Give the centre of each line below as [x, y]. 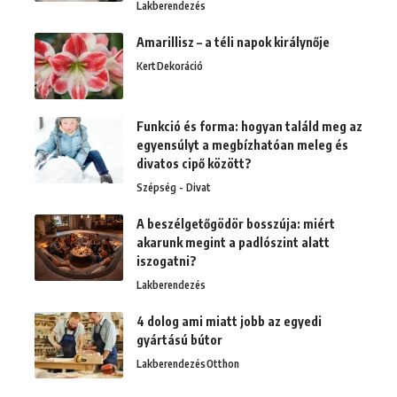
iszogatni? [167, 261]
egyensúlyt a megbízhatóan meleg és [242, 145]
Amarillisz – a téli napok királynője [233, 43]
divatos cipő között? [194, 164]
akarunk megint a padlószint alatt [233, 243]
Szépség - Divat [174, 188]
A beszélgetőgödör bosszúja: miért [236, 224]
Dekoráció [180, 66]
